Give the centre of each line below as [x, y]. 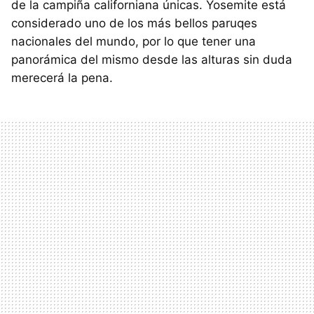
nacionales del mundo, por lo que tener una [134, 41]
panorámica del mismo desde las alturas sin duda [152, 59]
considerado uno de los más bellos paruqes [134, 23]
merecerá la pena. [62, 77]
